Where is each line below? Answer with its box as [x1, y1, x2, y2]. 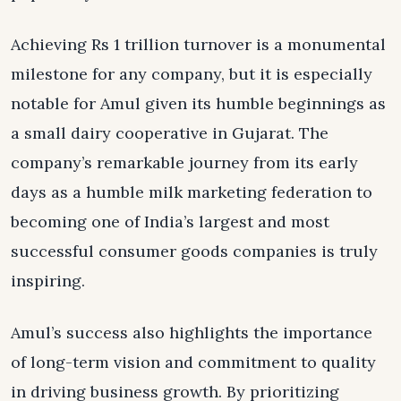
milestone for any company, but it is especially [11, 63, 372, 84]
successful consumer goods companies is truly [11, 240, 378, 261]
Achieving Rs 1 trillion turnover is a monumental [11, 33, 386, 55]
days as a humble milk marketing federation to [11, 181, 372, 202]
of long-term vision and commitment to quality [11, 351, 376, 372]
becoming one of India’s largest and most [11, 210, 329, 232]
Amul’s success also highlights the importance [11, 321, 372, 343]
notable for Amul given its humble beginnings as [11, 92, 386, 114]
